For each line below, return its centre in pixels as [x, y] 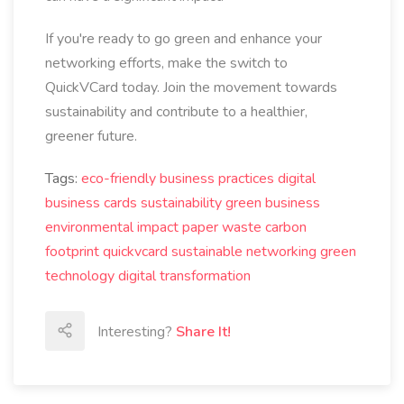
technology [80, 276]
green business [273, 203]
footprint [72, 252]
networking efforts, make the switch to [166, 63]
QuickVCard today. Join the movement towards [191, 87]
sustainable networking [244, 252]
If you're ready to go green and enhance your [184, 39]
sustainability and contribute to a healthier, [176, 112]
